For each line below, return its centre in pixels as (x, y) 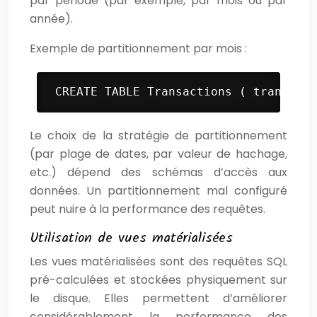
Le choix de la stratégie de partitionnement (158, 135)
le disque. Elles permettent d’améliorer (158, 298)
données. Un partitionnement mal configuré (158, 190)
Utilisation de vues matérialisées (131, 238)
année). (51, 18)
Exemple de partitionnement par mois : (138, 48)
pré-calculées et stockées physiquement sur (158, 279)
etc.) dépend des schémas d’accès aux (158, 172)
